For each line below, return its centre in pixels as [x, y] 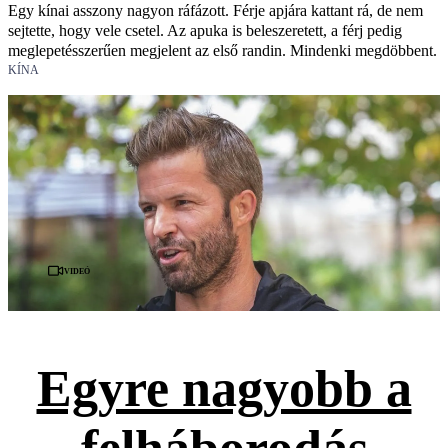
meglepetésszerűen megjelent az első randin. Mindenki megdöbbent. [222, 51]
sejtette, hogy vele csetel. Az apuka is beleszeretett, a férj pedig [205, 31]
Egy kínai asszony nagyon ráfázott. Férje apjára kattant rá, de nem [215, 11]
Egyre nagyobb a [224, 388]
